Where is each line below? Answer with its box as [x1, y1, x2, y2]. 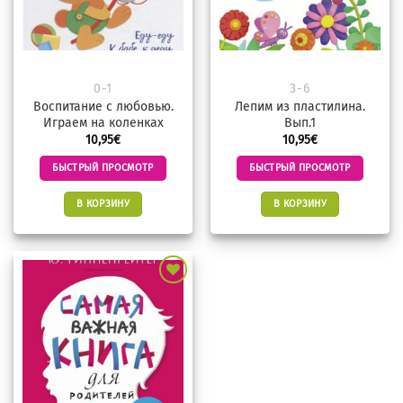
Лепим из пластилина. [235, 99, 365, 115]
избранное [130, 346, 184, 360]
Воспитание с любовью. [32, 99, 174, 115]
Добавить [133, 321, 181, 335]
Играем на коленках [42, 115, 164, 131]
